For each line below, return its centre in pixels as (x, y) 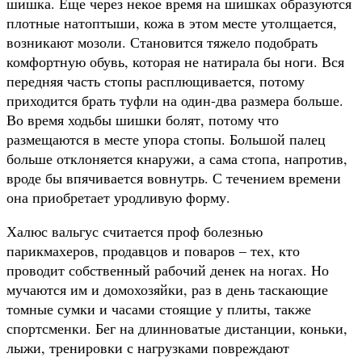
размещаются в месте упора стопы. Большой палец (166, 139)
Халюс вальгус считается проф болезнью (135, 231)
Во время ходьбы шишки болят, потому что (143, 119)
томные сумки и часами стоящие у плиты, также (159, 308)
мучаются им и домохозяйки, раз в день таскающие (167, 289)
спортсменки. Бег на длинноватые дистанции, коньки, (177, 328)
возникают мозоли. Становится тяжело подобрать (162, 42)
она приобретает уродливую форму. (118, 197)
